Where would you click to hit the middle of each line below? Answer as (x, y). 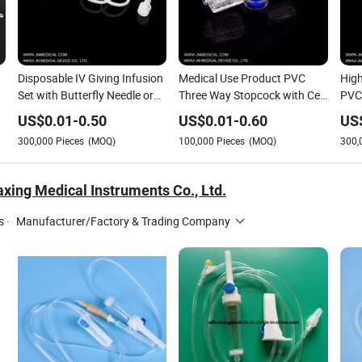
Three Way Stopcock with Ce (249, 95)
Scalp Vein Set (53, 112)
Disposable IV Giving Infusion (90, 78)
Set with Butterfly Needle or (85, 95)
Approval (201, 112)
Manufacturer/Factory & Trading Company (123, 221)
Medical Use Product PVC (242, 78)
